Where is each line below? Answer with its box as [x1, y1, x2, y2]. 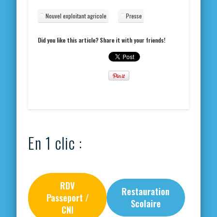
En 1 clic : [28, 131, 83, 155]
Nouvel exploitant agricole [46, 12, 107, 20]
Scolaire [130, 197, 161, 210]
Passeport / [46, 191, 89, 204]
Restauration [122, 185, 170, 198]
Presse [126, 12, 142, 20]
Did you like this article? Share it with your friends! [38, 36, 166, 45]
